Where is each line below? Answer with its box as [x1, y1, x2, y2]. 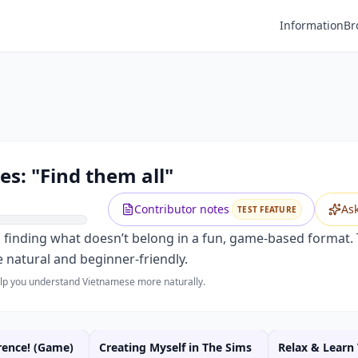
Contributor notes [134, 201, 229, 217]
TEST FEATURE [237, 204, 296, 215]
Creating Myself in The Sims [99, 340, 252, 355]
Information [280, 18, 344, 33]
